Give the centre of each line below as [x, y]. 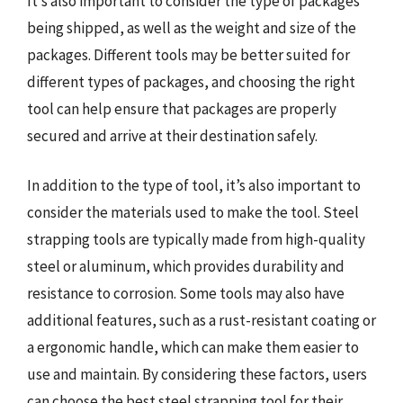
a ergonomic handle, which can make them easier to [193, 347]
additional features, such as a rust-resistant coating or [201, 320]
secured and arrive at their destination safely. [172, 135]
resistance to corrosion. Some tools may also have [186, 293]
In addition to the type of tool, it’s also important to [194, 185]
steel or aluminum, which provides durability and [186, 266]
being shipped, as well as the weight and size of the [192, 27]
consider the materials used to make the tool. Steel [193, 212]
